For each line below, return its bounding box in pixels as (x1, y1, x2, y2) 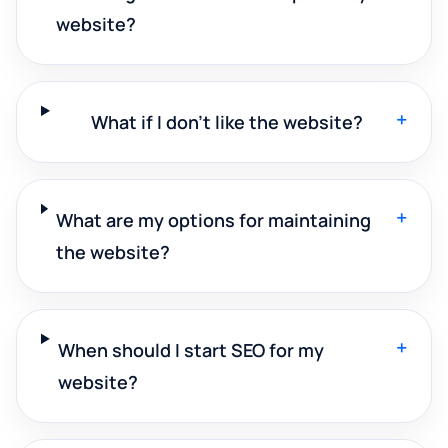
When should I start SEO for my (57, 337, 324, 362)
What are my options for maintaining (55, 207, 371, 232)
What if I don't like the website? (90, 109, 363, 134)
